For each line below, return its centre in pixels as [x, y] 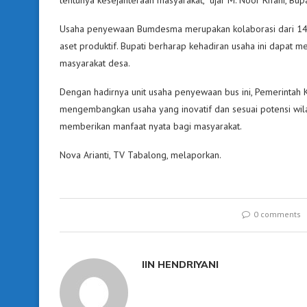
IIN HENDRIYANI [180, 264]
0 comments [278, 214]
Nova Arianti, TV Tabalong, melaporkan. [140, 155]
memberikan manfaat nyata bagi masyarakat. [151, 126]
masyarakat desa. [95, 63]
